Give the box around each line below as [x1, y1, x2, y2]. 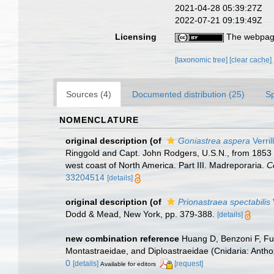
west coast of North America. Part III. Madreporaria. [65, 160, 267, 170]
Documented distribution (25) [132, 89, 245, 99]
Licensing [115, 32, 157, 42]
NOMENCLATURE [59, 115, 139, 125]
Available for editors [100, 261, 156, 267]
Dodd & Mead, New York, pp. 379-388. [65, 209, 215, 219]
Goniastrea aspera [178, 136, 250, 146]
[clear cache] [229, 56, 272, 64]
